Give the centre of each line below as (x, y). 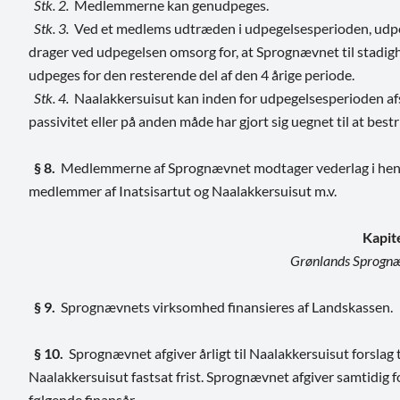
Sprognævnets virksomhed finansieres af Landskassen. (227, 306)
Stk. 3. (49, 28)
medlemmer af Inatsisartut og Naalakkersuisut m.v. (183, 190)
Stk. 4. (49, 97)
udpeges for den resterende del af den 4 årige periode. (192, 74)
